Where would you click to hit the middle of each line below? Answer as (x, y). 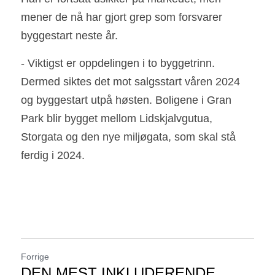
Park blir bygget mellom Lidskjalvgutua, (117, 118)
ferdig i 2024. (54, 155)
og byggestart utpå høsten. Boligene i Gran (126, 100)
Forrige (35, 256)
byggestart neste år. (69, 35)
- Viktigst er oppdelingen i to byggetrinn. (118, 63)
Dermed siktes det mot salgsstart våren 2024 (130, 81)
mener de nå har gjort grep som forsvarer (122, 17)
